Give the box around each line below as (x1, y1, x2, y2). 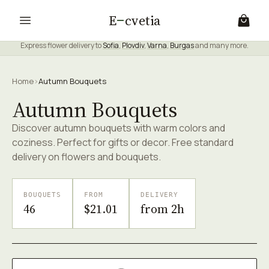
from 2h (141, 201, 185, 217)
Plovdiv (122, 40, 144, 50)
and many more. (194, 40, 249, 50)
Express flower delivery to (20, 40, 103, 50)
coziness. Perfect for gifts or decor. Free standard (12, 136, 234, 149)
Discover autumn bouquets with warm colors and (12, 121, 225, 134)
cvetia (125, 11, 161, 29)
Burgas (170, 40, 194, 50)
